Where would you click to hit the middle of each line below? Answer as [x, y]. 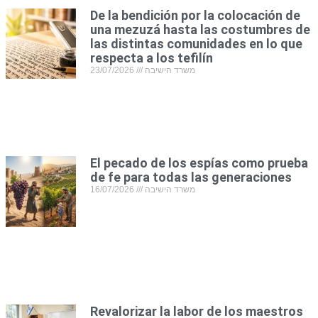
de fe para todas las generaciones [191, 177]
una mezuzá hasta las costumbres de [201, 29]
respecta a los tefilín [152, 57]
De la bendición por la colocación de [196, 15]
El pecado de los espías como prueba [199, 163]
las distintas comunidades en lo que [197, 43]
